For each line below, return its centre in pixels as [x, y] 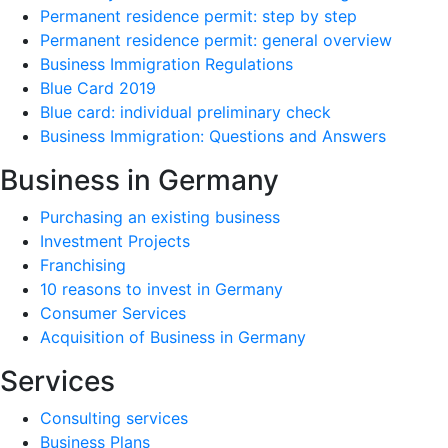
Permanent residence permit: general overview [216, 40]
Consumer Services [113, 313]
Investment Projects [115, 241]
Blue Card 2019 [98, 88]
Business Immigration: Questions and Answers [213, 136]
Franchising [83, 265]
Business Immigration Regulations [166, 64]
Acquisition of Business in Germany [173, 337]
